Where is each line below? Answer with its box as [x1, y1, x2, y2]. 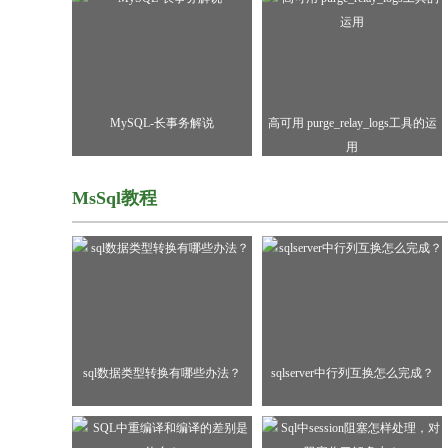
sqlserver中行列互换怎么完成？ [270, 366, 434, 380]
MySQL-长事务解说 [110, 116, 214, 130]
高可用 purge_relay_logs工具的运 [267, 116, 437, 130]
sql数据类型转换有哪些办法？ [83, 366, 241, 380]
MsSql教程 [72, 188, 157, 208]
